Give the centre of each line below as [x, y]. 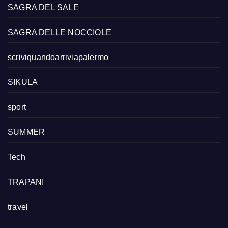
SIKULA [23, 82]
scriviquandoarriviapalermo [58, 57]
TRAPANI [26, 182]
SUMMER [26, 132]
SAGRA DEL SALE [43, 7]
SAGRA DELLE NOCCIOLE [60, 32]
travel [18, 207]
